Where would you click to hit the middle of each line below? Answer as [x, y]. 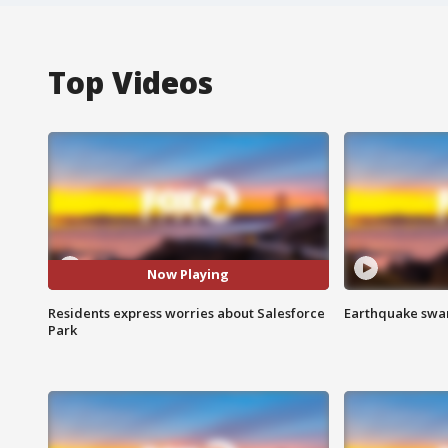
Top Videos [130, 82]
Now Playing [188, 274]
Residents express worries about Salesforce [186, 312]
